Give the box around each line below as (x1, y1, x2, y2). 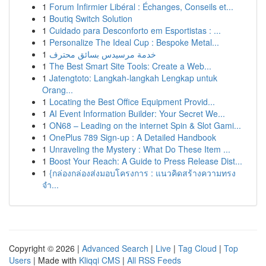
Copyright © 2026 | (9, 242, 82, 254)
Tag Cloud (178, 242, 217, 254)
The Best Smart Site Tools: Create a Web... (49, 60, 211, 72)
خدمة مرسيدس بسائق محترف (49, 48, 156, 60)
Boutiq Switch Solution (49, 12, 132, 24)
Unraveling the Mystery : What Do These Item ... (49, 143, 230, 155)
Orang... (42, 84, 73, 96)
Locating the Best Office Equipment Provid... (49, 96, 215, 107)
